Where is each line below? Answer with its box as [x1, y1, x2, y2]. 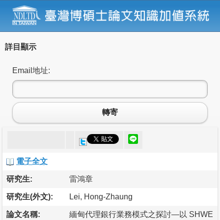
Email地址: [12, 66, 50, 75]
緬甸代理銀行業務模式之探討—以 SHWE [69, 210, 213, 219]
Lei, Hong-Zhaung [69, 192, 133, 201]
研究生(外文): [6, 192, 53, 201]
